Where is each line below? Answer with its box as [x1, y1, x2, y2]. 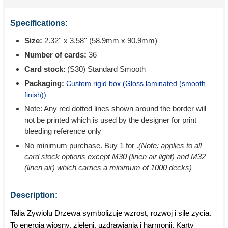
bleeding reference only [24, 127, 101, 135]
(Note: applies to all [138, 141, 202, 150]
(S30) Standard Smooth [67, 65, 146, 73]
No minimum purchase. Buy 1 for [24, 141, 136, 150]
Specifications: [10, 19, 68, 27]
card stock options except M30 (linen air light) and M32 [24, 152, 206, 161]
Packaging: [24, 79, 66, 88]
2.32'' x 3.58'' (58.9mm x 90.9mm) [42, 36, 157, 45]
